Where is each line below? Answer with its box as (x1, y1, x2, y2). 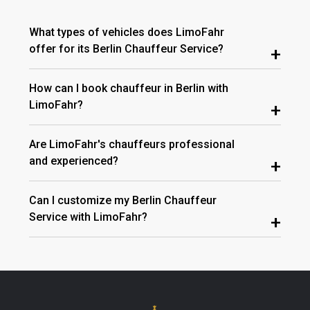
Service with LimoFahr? (29, 210, 147, 224)
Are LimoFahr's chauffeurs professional (29, 137, 235, 151)
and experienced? (29, 154, 118, 167)
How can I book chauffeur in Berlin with (29, 81, 228, 95)
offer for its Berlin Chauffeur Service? (29, 42, 224, 55)
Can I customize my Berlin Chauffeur (29, 193, 217, 207)
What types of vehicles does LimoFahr (29, 25, 224, 39)
